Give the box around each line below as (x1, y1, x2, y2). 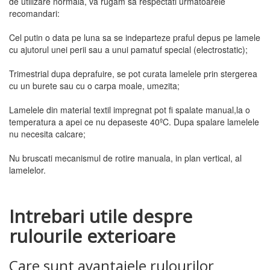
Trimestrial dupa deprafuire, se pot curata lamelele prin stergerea (9, 67, 257, 80)
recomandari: (9, 7, 60, 19)
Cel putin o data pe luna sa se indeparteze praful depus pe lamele (9, 31, 260, 43)
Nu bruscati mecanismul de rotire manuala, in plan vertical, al (9, 152, 242, 164)
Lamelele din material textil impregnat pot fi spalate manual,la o (9, 104, 250, 116)
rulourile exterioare (9, 224, 180, 248)
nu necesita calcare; (9, 128, 86, 140)
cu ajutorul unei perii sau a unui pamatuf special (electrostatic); (9, 43, 248, 55)
